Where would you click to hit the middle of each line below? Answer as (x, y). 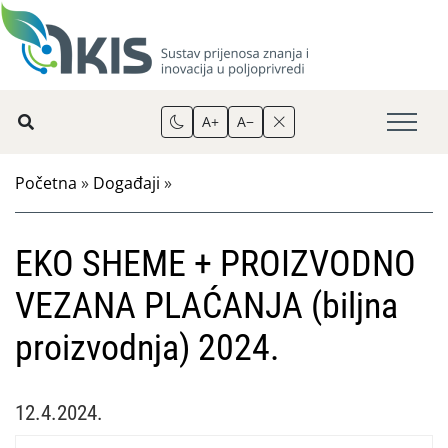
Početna (46, 183)
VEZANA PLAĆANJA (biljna (206, 306)
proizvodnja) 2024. (147, 348)
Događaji (126, 183)
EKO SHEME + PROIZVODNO (215, 264)
